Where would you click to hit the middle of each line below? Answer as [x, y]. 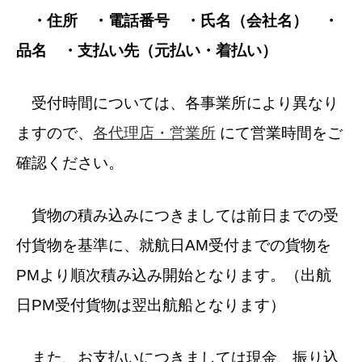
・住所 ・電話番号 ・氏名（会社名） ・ [177, 21]
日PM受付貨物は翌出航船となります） [151, 305]
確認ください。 [70, 163]
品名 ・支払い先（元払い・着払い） [147, 51]
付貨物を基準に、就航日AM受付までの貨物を [174, 246]
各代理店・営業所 [154, 133]
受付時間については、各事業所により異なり [177, 103]
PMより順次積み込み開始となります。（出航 [174, 276]
